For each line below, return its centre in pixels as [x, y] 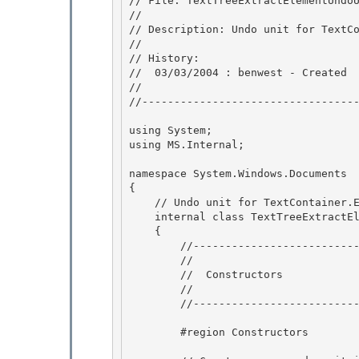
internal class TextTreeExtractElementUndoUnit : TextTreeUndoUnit [142, 216]
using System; [171, 130]
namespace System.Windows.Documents [238, 173]
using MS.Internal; [187, 144]
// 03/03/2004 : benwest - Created [241, 72]
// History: [167, 58]
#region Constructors [155, 332]
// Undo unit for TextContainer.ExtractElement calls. [142, 202]
